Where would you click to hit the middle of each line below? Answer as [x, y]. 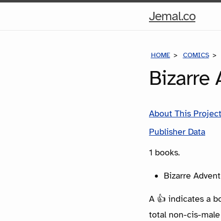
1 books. [165, 152]
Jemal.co [172, 16]
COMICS [196, 55]
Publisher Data [177, 131]
